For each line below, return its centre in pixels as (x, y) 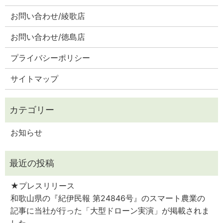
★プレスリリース (43, 186)
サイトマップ (35, 79)
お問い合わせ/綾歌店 (48, 16)
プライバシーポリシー (51, 58)
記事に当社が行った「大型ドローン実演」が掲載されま (110, 211)
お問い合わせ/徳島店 (48, 37)
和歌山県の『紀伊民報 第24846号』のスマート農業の (108, 198)
